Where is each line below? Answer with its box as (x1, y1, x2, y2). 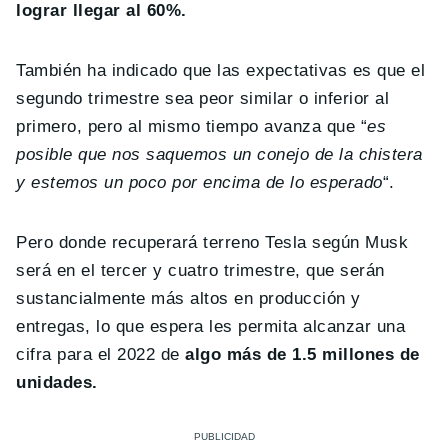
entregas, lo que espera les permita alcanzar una (16, 316, 406, 336)
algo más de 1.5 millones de (185, 344, 421, 364)
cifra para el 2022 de (16, 344, 186, 364)
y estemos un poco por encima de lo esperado (16, 172, 383, 192)
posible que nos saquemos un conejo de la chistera (16, 144, 423, 164)
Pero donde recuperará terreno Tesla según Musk (16, 232, 409, 252)
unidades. (16, 372, 98, 392)
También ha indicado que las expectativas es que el (16, 60, 426, 80)
